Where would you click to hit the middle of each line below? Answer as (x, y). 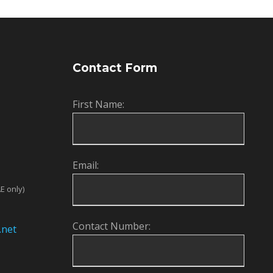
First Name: (98, 104)
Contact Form (115, 68)
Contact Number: (111, 226)
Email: (85, 165)
